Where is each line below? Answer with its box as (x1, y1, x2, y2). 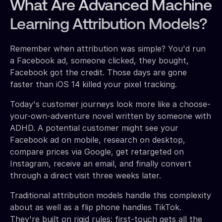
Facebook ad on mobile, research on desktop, (10, 134, 185, 145)
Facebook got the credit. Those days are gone (10, 67, 187, 77)
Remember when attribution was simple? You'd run (10, 43, 206, 54)
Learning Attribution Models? (10, 17, 208, 33)
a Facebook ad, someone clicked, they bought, (10, 55, 189, 65)
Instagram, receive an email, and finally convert (10, 158, 191, 168)
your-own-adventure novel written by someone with (10, 111, 211, 121)
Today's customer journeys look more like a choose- (10, 99, 211, 109)
